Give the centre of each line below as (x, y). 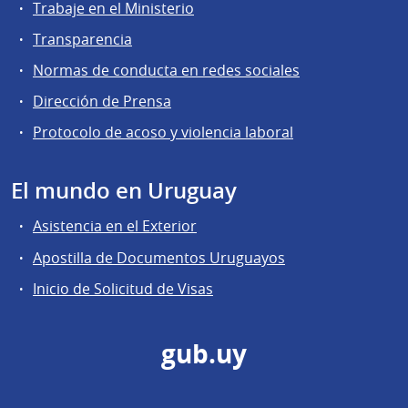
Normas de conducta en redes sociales (166, 70)
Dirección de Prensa (102, 102)
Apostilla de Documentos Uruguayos (159, 257)
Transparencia (82, 39)
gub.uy (204, 354)
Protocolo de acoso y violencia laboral (163, 133)
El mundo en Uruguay (124, 191)
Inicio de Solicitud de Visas (123, 288)
